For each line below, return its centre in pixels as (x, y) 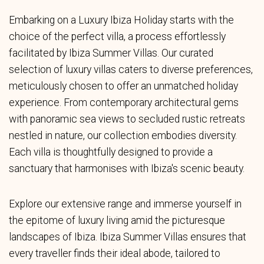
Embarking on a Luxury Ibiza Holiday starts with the (121, 20)
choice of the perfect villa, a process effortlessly (117, 37)
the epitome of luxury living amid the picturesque (117, 220)
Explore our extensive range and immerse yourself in (125, 204)
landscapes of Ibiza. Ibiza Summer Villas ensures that (128, 237)
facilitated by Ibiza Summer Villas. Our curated (111, 53)
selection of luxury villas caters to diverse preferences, (131, 70)
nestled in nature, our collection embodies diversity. (123, 136)
